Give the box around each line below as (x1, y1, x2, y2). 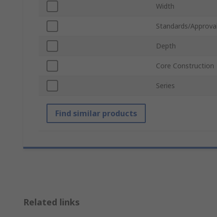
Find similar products (55, 108, 137, 119)
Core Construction (156, 61, 214, 71)
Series (156, 81, 175, 91)
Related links (23, 196, 80, 208)
